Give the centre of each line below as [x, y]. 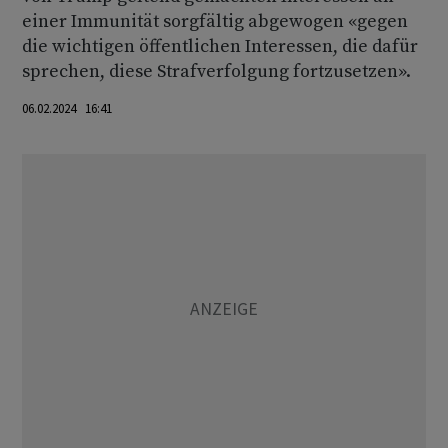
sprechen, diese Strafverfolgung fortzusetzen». [216, 71]
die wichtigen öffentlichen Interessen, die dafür [220, 46]
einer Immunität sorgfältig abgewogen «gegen [215, 21]
